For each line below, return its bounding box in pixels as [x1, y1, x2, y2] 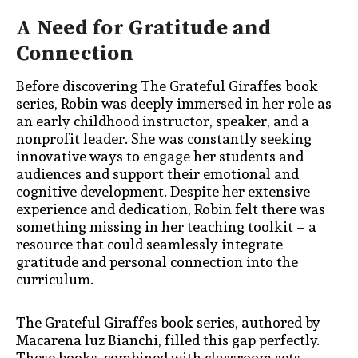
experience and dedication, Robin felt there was [16, 197, 325, 221]
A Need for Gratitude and [16, 15, 272, 42]
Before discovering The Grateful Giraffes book [16, 74, 318, 98]
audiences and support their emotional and [16, 162, 299, 186]
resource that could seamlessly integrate [16, 233, 283, 257]
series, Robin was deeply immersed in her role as [16, 92, 332, 116]
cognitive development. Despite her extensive [16, 180, 310, 204]
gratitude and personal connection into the [16, 250, 298, 274]
